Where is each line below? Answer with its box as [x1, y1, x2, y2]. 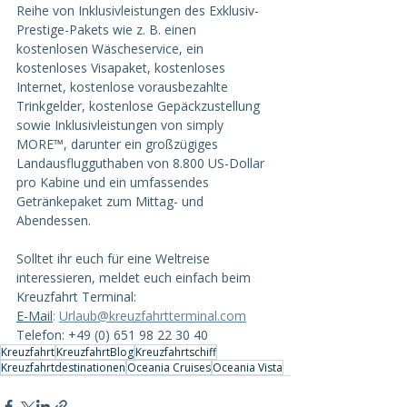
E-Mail [16, 307, 53, 325]
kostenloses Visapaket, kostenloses [16, 59, 229, 77]
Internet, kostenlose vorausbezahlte [16, 78, 232, 96]
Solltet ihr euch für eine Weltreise [16, 250, 213, 268]
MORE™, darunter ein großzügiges [16, 135, 222, 154]
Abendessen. [16, 212, 91, 230]
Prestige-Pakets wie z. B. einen [16, 21, 200, 39]
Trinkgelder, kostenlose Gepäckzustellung [16, 97, 263, 115]
